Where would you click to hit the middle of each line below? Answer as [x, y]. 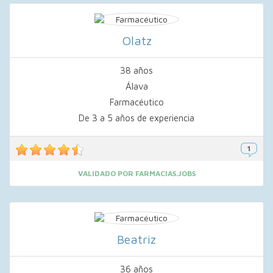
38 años [136, 70]
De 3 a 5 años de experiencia [136, 118]
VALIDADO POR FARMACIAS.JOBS [136, 173]
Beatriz [136, 239]
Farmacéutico [136, 102]
